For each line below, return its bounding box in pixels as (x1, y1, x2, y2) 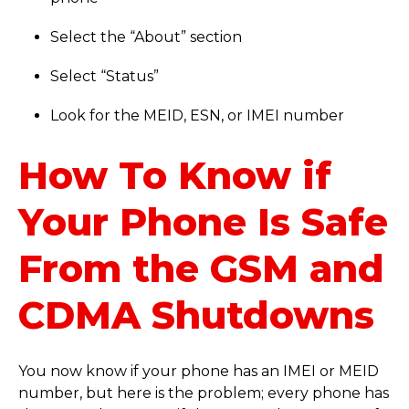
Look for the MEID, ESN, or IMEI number (50, 107, 345, 125)
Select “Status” (50, 68, 160, 86)
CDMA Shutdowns (18, 292, 374, 339)
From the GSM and (18, 246, 384, 292)
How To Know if (18, 152, 331, 199)
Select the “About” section (50, 28, 243, 47)
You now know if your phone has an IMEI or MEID (18, 362, 379, 381)
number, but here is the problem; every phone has (18, 384, 389, 403)
